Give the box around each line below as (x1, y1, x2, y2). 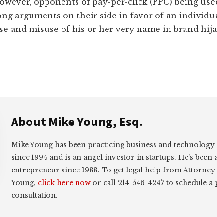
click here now (38, 178, 91, 187)
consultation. (11, 191, 58, 200)
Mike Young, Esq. (48, 113, 143, 129)
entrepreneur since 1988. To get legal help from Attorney (11, 166, 215, 174)
